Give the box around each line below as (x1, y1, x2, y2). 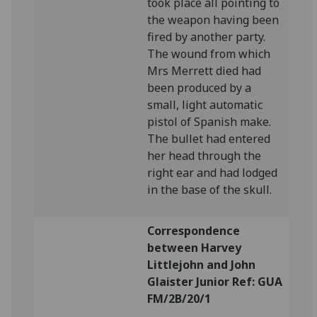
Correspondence (147, 223, 241, 238)
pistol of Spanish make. (147, 114, 272, 129)
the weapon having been (147, 12, 279, 28)
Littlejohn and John (147, 257, 256, 272)
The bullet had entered (147, 131, 271, 146)
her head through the (147, 148, 262, 163)
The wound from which (147, 46, 271, 62)
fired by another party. (147, 29, 266, 45)
